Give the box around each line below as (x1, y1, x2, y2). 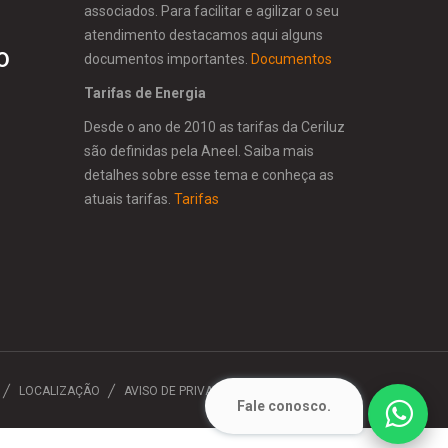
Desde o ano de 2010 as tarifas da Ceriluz (83, 119, 345, 136)
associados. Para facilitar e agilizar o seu (83, 3, 339, 20)
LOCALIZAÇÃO (19, 384, 100, 399)
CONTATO (279, 384, 334, 399)
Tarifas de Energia (83, 85, 206, 102)
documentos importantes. (83, 51, 251, 68)
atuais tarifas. (83, 191, 174, 208)
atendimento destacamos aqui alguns (83, 27, 323, 44)
